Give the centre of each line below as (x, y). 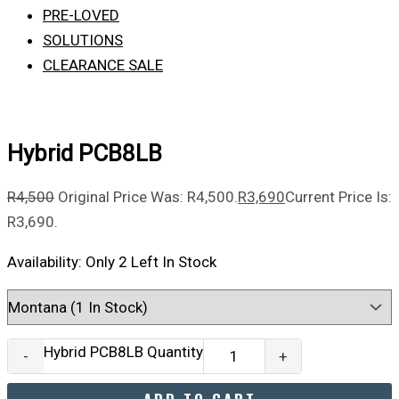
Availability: (45, 261)
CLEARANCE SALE (103, 65)
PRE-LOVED (81, 15)
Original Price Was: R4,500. (148, 196)
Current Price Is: (338, 196)
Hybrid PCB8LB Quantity (123, 351)
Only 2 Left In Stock (151, 261)
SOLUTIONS (83, 40)
